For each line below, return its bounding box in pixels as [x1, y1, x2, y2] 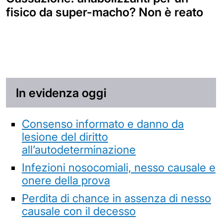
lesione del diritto [22, 129, 108, 143]
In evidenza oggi [16, 85, 107, 100]
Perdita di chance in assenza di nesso [22, 191, 211, 205]
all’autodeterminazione [22, 142, 136, 156]
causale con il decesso [22, 204, 136, 218]
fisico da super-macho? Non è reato [6, 4, 203, 19]
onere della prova [22, 173, 110, 187]
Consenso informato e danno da [22, 116, 184, 130]
